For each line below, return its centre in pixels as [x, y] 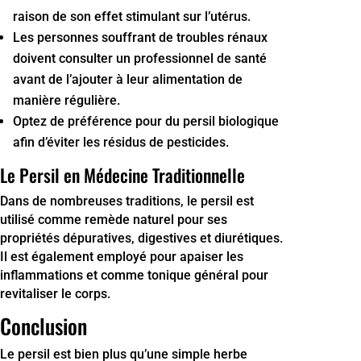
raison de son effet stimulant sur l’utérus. [132, 16]
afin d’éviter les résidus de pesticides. [121, 142]
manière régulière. [66, 100]
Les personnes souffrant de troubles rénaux [140, 37]
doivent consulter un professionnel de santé [140, 58]
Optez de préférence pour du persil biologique [146, 121]
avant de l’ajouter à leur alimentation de [128, 79]
